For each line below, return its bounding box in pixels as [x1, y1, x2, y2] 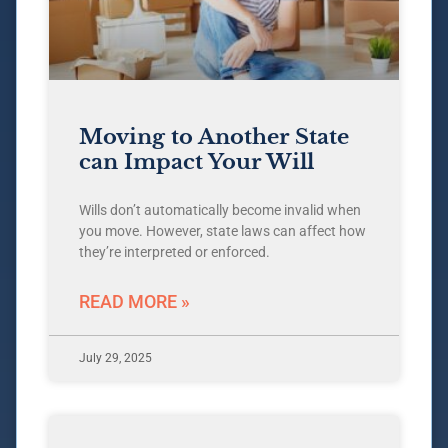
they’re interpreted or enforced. [79, 244, 270, 261]
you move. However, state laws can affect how [79, 223, 366, 240]
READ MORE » [79, 291, 190, 313]
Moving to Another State [79, 124, 349, 151]
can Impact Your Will [79, 149, 314, 176]
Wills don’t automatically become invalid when [79, 202, 361, 219]
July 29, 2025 [79, 351, 152, 366]
